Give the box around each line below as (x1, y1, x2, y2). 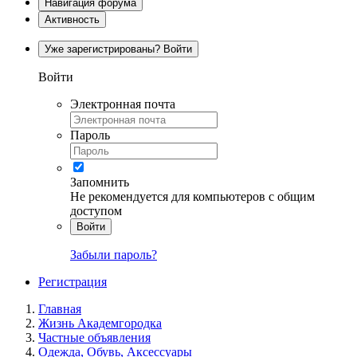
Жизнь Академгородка (38, 316, 162, 330)
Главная (38, 301, 81, 316)
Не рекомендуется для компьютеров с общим (70, 189, 315, 203)
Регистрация (38, 274, 107, 288)
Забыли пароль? (70, 247, 157, 261)
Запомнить (70, 175, 129, 189)
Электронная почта (70, 96, 175, 111)
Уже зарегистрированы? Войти (45, 42, 192, 55)
